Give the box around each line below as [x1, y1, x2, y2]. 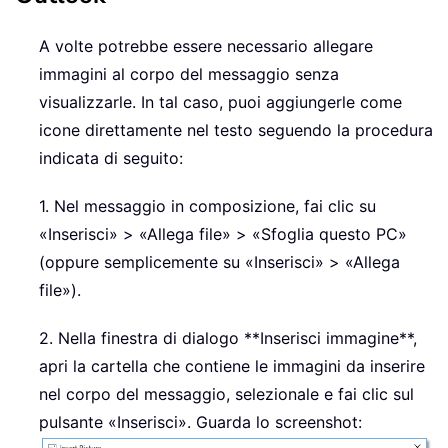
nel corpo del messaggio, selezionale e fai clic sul [39, 383, 414, 404]
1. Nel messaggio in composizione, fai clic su [39, 195, 376, 216]
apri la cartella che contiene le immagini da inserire [39, 355, 425, 376]
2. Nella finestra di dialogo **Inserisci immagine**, [39, 327, 417, 348]
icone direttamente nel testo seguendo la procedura [39, 119, 433, 140]
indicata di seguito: [39, 147, 183, 168]
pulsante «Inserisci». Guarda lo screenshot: [39, 411, 362, 432]
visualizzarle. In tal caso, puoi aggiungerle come [39, 91, 402, 112]
